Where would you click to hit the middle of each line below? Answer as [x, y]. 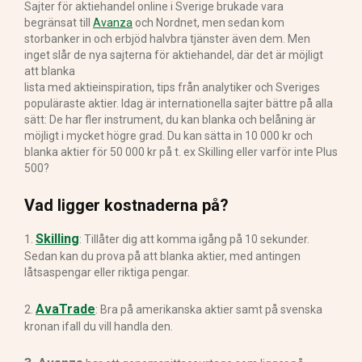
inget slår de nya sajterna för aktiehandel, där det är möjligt [174, 55]
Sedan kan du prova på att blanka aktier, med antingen [162, 256]
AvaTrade [65, 309]
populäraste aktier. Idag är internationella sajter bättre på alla [179, 103]
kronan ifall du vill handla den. [99, 326]
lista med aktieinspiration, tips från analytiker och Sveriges [172, 87]
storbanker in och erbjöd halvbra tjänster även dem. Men [167, 38]
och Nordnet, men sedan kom [208, 22]
